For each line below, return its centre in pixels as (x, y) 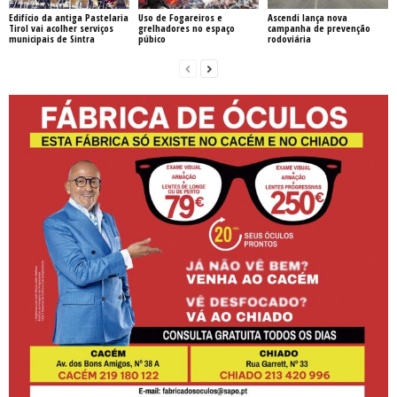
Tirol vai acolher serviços (61, 27)
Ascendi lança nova (307, 17)
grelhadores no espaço (186, 27)
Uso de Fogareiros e (180, 17)
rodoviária (289, 38)
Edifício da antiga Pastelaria (69, 17)
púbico (152, 38)
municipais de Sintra (52, 38)
